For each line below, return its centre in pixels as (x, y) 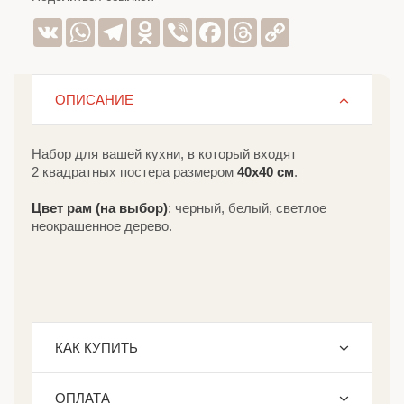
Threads (281, 25)
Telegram (154, 25)
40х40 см (266, 172)
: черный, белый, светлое (247, 208)
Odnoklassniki (202, 25)
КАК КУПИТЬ (96, 348)
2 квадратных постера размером (134, 172)
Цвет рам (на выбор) (100, 208)
